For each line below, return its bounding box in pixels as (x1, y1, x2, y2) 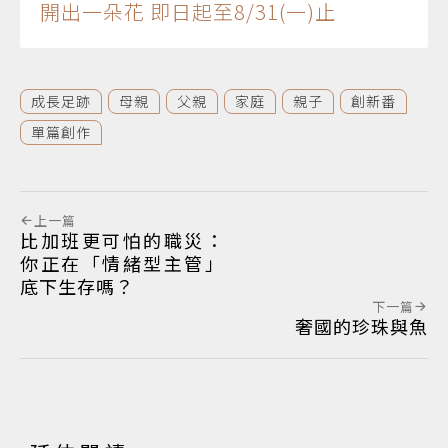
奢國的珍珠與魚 (295, 312, 428, 339)
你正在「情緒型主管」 (20, 249, 224, 276)
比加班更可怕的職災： (20, 226, 224, 253)
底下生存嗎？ (20, 272, 134, 299)
